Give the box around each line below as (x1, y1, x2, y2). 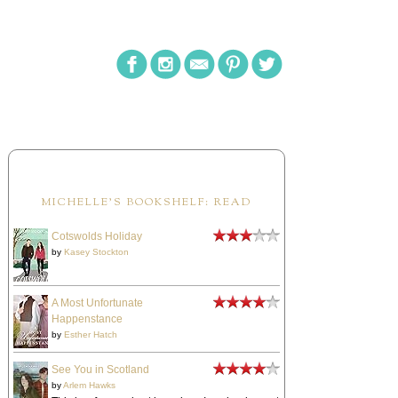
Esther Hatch (63, 330, 117, 340)
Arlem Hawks (62, 380, 115, 391)
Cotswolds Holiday (51, 230, 142, 243)
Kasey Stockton (63, 247, 129, 258)
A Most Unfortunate (51, 297, 143, 310)
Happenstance (51, 313, 123, 326)
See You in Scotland (51, 363, 149, 377)
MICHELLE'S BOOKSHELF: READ (41, 195, 252, 211)
